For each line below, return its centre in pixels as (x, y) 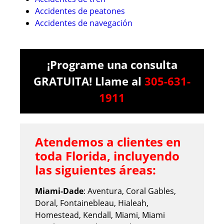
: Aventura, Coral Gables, (130, 191)
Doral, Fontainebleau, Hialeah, (92, 203)
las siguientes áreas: (95, 169)
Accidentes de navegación (84, 23)
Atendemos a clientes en (108, 141)
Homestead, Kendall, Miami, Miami (100, 215)
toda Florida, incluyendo (107, 155)
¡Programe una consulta (112, 64)
